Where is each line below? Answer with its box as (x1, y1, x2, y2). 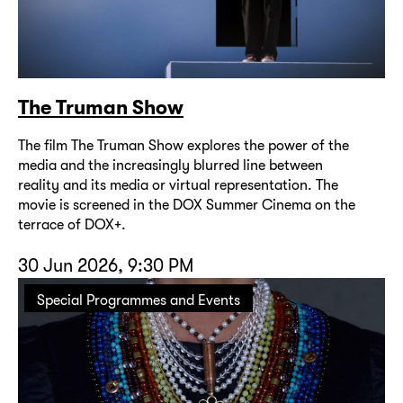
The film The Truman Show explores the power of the (18, 137, 349, 155)
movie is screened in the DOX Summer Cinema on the (18, 196, 355, 214)
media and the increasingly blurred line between (18, 157, 323, 175)
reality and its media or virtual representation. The (18, 176, 338, 194)
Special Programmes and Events (37, 291, 240, 309)
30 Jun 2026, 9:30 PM (18, 255, 193, 277)
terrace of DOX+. (18, 216, 126, 234)
